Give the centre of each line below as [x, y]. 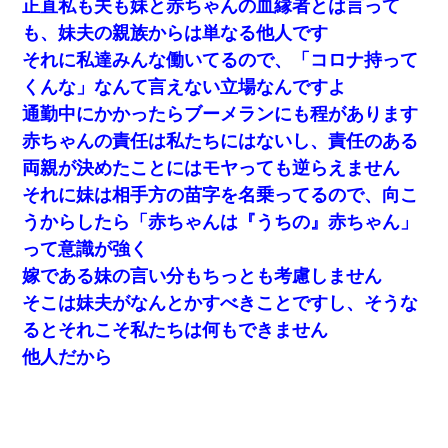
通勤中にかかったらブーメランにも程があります [220, 113]
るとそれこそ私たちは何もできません [175, 329]
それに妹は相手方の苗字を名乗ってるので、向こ [220, 194]
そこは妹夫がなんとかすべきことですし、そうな [220, 302]
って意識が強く [85, 248]
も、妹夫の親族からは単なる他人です [175, 32]
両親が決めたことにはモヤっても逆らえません [211, 167]
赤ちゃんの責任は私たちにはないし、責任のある [220, 140]
